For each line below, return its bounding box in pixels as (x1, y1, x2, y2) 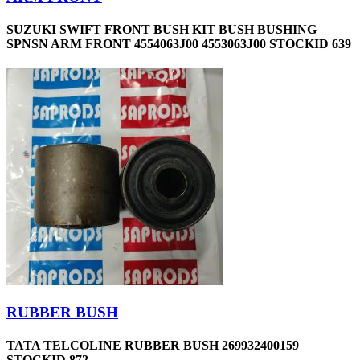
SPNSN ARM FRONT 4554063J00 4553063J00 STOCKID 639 (6, 36, 351, 51)
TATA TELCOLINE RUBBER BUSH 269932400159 (6, 338, 299, 353)
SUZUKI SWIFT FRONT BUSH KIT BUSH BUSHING (6, 22, 317, 36)
